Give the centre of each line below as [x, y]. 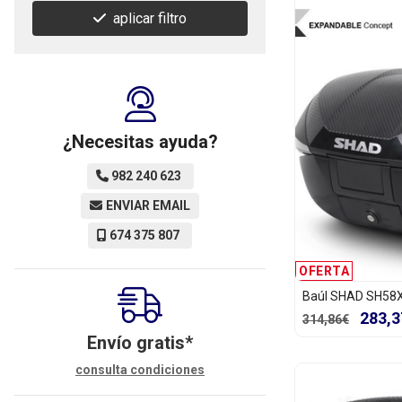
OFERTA [324, 271]
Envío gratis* [140, 342]
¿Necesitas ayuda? [140, 141]
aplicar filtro [150, 18]
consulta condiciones [140, 369]
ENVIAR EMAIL [148, 205]
